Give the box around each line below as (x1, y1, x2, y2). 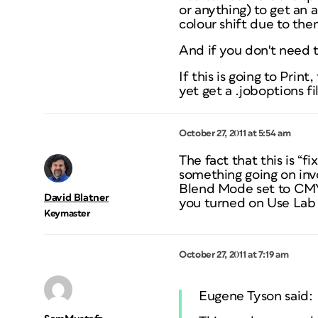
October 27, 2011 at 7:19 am (179, 250, 289, 260)
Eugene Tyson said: (199, 290, 313, 303)
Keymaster (44, 209, 90, 219)
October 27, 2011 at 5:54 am (179, 128, 291, 138)
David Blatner (44, 192, 109, 203)
